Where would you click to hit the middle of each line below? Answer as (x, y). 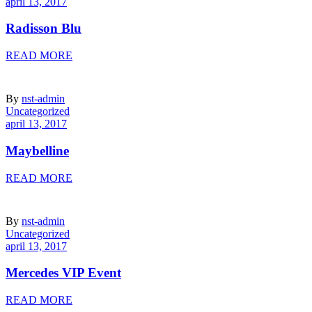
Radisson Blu (44, 29)
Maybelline (37, 150)
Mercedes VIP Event (63, 273)
